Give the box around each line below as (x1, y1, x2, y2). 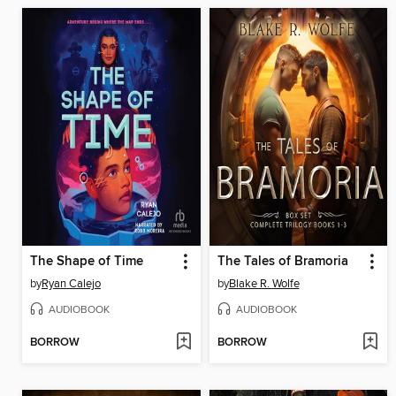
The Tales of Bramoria (217, 254, 348, 270)
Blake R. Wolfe (228, 277, 300, 292)
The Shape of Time (30, 254, 143, 270)
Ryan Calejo (42, 277, 101, 292)
